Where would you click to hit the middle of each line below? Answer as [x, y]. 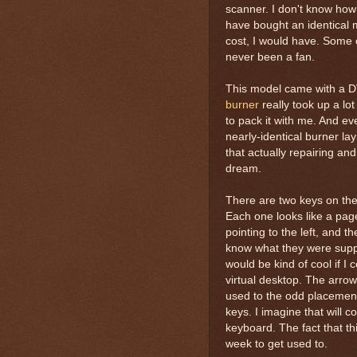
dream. [243, 168]
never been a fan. [270, 57]
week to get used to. [277, 343]
